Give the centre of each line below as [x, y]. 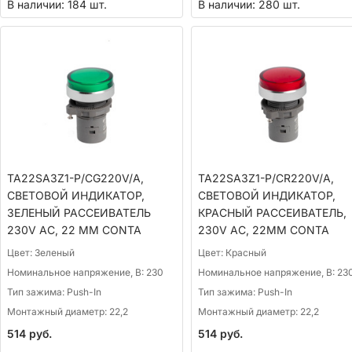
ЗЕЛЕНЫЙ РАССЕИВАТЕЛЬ [79, 213]
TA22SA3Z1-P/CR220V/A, [266, 178]
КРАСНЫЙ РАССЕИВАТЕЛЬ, [272, 213]
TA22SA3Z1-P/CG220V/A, [75, 178]
